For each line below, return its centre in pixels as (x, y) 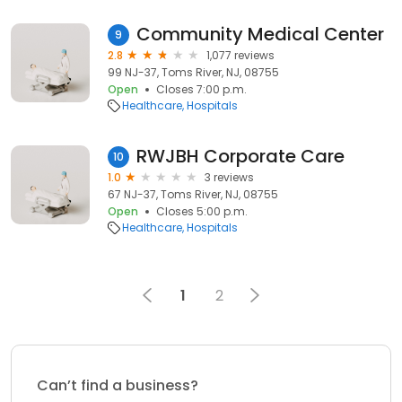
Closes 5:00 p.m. (202, 211)
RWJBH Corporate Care (240, 156)
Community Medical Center (260, 34)
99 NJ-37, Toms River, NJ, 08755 (193, 72)
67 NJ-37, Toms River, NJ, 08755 (193, 194)
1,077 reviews (240, 55)
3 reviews (229, 177)
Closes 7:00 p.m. (201, 89)
